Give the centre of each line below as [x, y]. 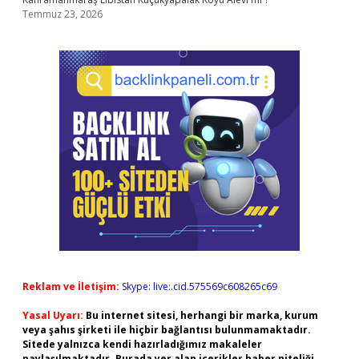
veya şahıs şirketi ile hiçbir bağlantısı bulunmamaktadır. [167, 330]
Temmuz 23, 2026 [63, 14]
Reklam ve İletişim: [71, 286]
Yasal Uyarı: [53, 315]
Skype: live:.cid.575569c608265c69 [200, 286]
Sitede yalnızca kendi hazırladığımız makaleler [142, 344]
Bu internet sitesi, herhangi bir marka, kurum [202, 315]
